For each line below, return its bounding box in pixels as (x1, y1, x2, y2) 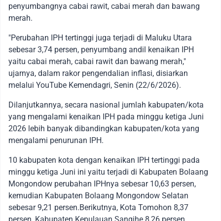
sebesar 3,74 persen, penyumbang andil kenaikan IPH (8, 45, 194, 55)
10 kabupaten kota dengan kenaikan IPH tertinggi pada (8, 155, 200, 165)
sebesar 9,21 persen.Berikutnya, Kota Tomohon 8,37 (8, 203, 188, 213)
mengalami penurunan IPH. (8, 136, 104, 146)
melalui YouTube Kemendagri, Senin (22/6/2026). (8, 80, 181, 90)
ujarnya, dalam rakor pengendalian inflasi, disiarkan (8, 69, 188, 78)
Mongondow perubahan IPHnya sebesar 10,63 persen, (8, 179, 196, 189)
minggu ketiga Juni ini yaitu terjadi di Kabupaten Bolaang (8, 167, 208, 177)
